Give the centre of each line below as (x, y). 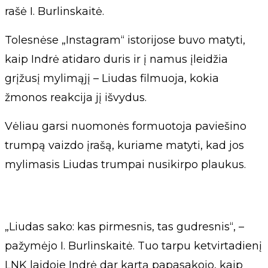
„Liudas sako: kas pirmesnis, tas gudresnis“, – (124, 227)
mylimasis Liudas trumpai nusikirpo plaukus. (125, 165)
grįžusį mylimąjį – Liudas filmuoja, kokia (112, 78)
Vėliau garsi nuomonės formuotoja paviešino (126, 126)
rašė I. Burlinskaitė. (54, 11)
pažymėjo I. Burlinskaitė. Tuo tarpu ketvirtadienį (133, 246)
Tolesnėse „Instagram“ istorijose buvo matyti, (125, 40)
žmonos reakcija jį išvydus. (76, 98)
